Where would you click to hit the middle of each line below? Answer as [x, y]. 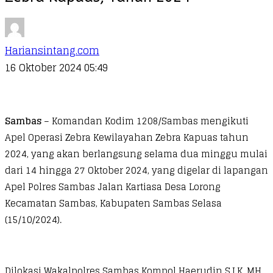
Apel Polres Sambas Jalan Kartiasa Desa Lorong [113, 186]
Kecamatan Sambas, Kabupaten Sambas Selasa [113, 203]
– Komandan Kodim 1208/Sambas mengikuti [145, 121]
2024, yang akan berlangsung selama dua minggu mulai [136, 154]
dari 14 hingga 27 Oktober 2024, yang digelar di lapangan [136, 170]
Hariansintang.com [52, 50]
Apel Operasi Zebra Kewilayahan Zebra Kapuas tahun [127, 137]
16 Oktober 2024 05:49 [56, 67]
